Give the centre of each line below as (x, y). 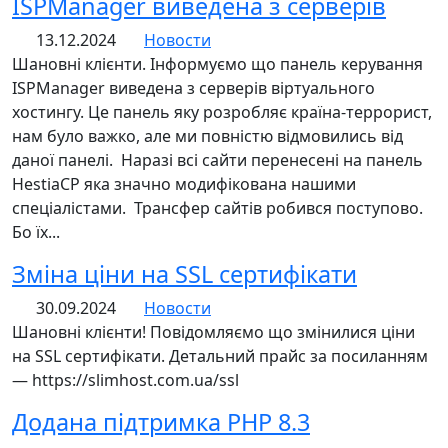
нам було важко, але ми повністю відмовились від (207, 135)
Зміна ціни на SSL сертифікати (184, 273)
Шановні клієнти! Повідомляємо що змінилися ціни (213, 331)
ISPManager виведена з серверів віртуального (193, 87)
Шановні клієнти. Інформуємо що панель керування (217, 63)
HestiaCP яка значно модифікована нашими (184, 183)
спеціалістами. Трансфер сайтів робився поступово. (217, 207)
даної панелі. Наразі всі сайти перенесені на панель (217, 159)
